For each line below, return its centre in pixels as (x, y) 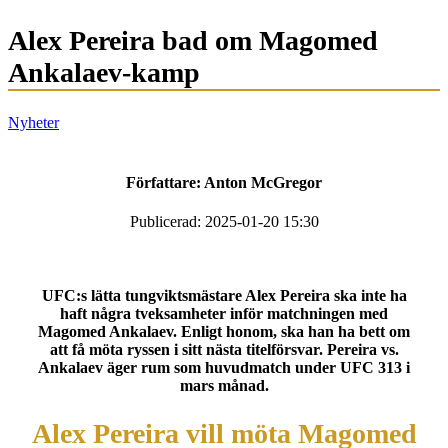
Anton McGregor (263, 182)
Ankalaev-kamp (104, 73)
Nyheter (33, 123)
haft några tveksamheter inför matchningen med (224, 313)
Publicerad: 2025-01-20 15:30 (224, 221)
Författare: (165, 182)
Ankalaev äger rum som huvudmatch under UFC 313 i (224, 367)
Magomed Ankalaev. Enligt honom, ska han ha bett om (224, 331)
